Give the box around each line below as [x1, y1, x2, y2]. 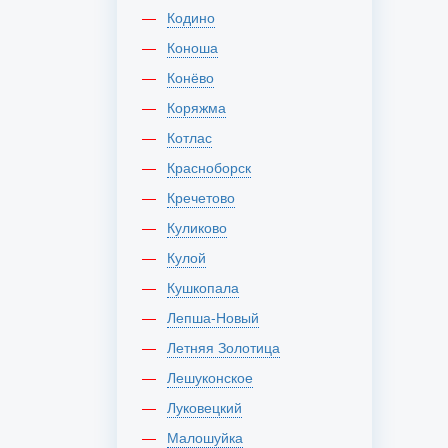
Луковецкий [176, 397, 242, 417]
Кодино [175, 7, 215, 27]
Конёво [175, 67, 214, 87]
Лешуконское [176, 367, 253, 387]
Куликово [175, 217, 227, 237]
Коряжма [175, 97, 226, 117]
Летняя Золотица [176, 337, 280, 357]
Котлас [175, 127, 212, 147]
